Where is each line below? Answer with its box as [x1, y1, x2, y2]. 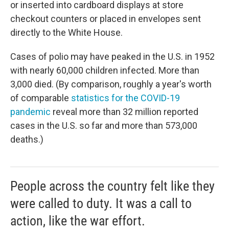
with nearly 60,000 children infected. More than [10, 64, 199, 76]
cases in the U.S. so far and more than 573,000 [10, 120, 197, 131]
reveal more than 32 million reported [51, 106, 198, 117]
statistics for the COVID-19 [69, 92, 180, 103]
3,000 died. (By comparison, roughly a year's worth [10, 78, 212, 89]
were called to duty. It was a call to [10, 195, 192, 211]
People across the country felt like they [10, 178, 215, 194]
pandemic [10, 106, 51, 117]
